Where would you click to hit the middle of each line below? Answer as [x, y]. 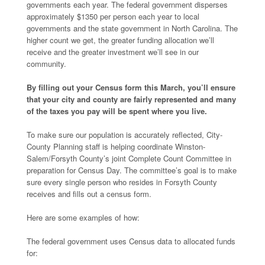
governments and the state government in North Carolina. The [132, 28]
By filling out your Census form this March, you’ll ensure [131, 87]
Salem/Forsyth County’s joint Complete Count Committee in [129, 158]
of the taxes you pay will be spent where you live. [117, 111]
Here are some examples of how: [83, 217]
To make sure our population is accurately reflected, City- [125, 135]
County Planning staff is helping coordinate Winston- [116, 146]
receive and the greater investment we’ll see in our [113, 52]
